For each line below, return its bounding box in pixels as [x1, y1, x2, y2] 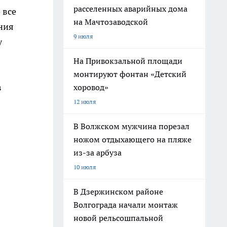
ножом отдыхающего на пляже [73, 134, 192, 144]
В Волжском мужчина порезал [73, 121, 190, 131]
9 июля [73, 32, 93, 40]
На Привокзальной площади [73, 56, 182, 66]
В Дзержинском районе [73, 186, 163, 197]
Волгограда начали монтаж [73, 200, 178, 210]
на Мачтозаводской [73, 17, 148, 27]
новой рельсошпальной [73, 213, 163, 223]
